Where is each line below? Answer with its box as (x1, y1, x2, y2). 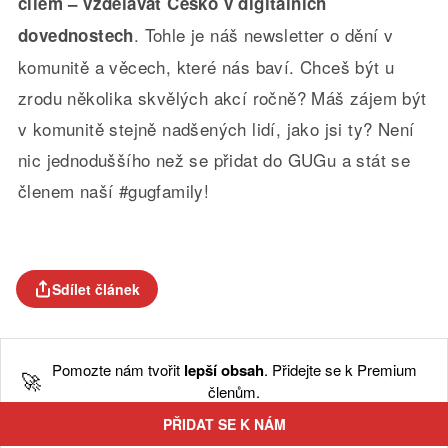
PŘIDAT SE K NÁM (162, 414, 286, 434)
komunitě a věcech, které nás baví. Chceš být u (17, 54, 395, 79)
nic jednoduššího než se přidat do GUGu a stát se (17, 147, 411, 172)
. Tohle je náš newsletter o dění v (133, 22, 394, 47)
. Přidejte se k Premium (263, 359, 417, 380)
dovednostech (17, 23, 134, 47)
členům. (208, 381, 260, 402)
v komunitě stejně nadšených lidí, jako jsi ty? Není (17, 116, 415, 141)
